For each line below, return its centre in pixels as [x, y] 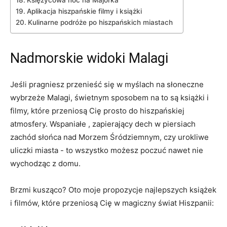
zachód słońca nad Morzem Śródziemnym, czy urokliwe [109, 137]
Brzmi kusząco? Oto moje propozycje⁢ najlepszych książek [113, 190]
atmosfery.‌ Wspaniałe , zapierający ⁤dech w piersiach [103, 124]
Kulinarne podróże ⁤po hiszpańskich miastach [100, 22]
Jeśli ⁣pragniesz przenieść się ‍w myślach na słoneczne [107, 84]
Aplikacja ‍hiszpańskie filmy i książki [84, 11]
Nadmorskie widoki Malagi [89, 58]
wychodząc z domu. [45, 163]
